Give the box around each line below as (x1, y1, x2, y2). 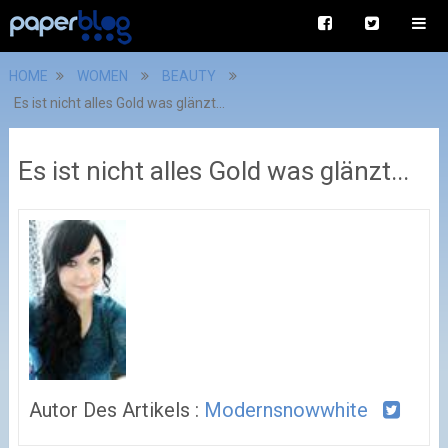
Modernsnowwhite (203, 398, 368, 423)
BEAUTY (161, 68, 216, 84)
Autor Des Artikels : (28, 398, 204, 423)
